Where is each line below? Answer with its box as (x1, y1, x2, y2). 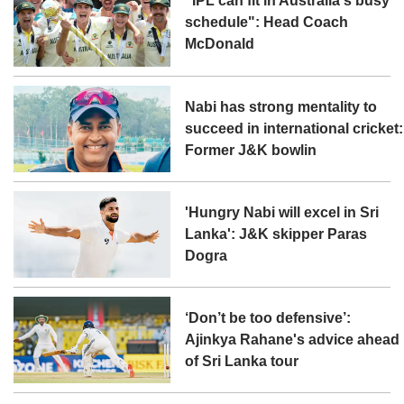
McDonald (185, 36, 255, 52)
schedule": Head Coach (185, 14, 349, 31)
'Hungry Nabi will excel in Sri (185, 204, 380, 220)
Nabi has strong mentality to (185, 98, 378, 115)
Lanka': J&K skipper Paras (185, 225, 368, 242)
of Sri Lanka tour (185, 353, 299, 369)
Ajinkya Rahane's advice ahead (185, 331, 400, 347)
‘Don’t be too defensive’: (185, 309, 352, 326)
